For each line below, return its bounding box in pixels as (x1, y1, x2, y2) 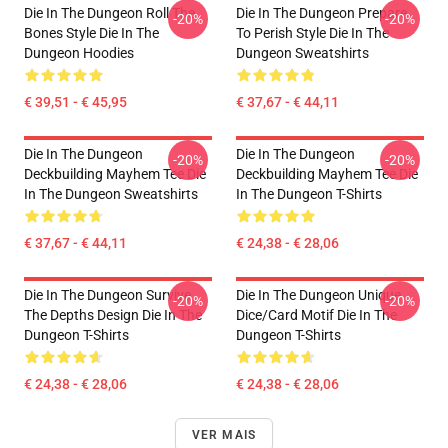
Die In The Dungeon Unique (236, 287, 401, 303)
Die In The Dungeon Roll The (24, 5, 195, 21)
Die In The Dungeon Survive (24, 287, 191, 303)
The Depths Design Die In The (24, 307, 202, 323)
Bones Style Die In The (24, 25, 159, 41)
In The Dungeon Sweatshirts (24, 186, 198, 202)
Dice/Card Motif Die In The (236, 307, 397, 323)
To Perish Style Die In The (236, 25, 389, 41)
